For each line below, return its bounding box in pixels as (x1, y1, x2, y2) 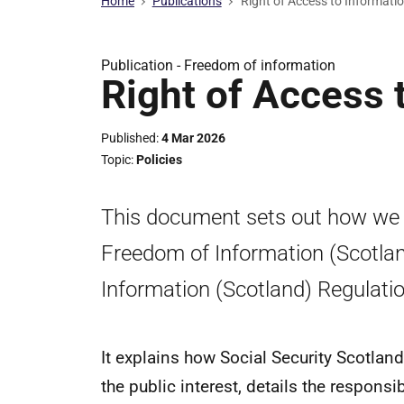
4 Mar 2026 (161, 131, 225, 145)
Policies (136, 152, 182, 167)
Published (101, 131, 156, 145)
